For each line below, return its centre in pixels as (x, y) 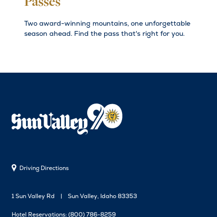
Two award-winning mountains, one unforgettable (107, 23)
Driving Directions (44, 168)
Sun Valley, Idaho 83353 (102, 196)
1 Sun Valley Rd (33, 196)
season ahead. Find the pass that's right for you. (104, 33)
